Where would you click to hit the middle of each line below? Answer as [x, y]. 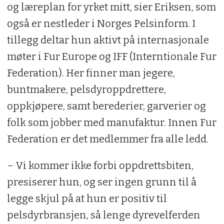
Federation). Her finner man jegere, [91, 73]
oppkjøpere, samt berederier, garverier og [106, 106]
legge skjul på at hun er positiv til [87, 199]
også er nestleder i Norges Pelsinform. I [101, 24]
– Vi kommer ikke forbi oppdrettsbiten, [100, 166]
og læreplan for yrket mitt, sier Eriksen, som [111, 7]
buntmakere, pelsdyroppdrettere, [86, 90]
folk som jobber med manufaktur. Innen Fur [111, 123]
